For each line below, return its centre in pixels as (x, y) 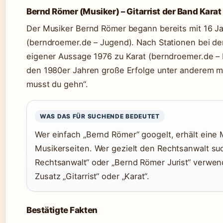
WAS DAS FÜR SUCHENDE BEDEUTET (100, 116)
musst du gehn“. (57, 84)
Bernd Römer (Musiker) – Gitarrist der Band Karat (124, 12)
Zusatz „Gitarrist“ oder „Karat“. (92, 176)
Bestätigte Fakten (62, 210)
